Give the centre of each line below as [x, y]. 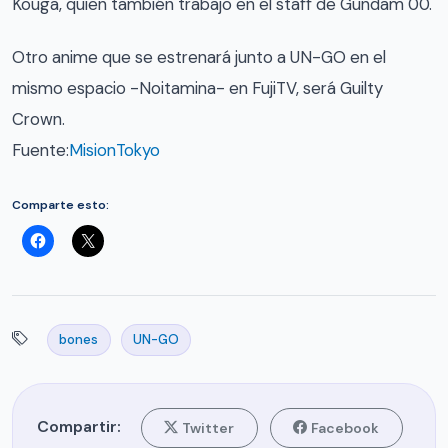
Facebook [345, 427]
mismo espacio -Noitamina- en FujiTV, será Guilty [197, 87]
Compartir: [79, 427]
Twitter [208, 427]
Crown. [38, 118]
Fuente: [40, 149]
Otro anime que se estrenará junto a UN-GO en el [199, 56]
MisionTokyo [114, 149]
